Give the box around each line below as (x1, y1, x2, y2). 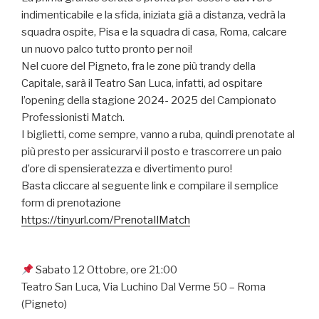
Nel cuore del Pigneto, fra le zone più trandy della (21, 59, 256, 73)
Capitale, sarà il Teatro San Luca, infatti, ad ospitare (21, 76, 263, 90)
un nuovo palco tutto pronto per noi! (21, 42, 192, 56)
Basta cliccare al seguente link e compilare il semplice (21, 179, 278, 192)
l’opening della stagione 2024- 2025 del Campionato (21, 93, 276, 107)
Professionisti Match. (21, 110, 125, 124)
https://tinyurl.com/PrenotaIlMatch (21, 213, 190, 226)
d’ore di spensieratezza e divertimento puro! (21, 162, 232, 175)
